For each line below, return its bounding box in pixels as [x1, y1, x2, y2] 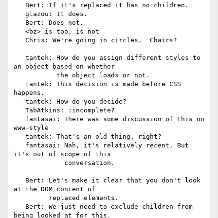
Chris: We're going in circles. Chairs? [14, 36, 25, 44]
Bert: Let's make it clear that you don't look [14, 177, 25, 184]
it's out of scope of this [14, 150, 111, 158]
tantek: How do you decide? [14, 98, 25, 106]
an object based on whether [14, 63, 115, 71]
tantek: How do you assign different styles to [14, 54, 25, 62]
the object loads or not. [14, 72, 56, 79]
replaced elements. [14, 194, 49, 202]
